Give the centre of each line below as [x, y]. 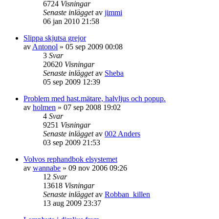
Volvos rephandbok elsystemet [70, 159]
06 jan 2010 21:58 [71, 21]
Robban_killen [127, 194]
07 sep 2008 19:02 [92, 107]
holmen [44, 107]
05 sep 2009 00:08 [94, 46]
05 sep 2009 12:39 [72, 82]
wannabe [47, 168]
